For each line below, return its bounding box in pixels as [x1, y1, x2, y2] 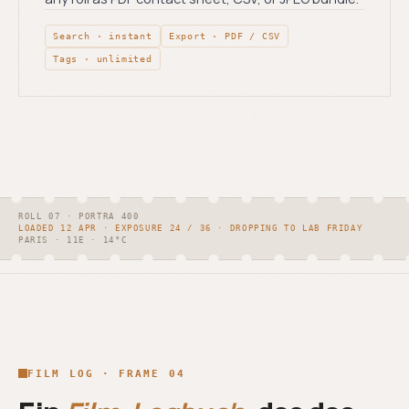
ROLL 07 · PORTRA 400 [18, 212, 140, 222]
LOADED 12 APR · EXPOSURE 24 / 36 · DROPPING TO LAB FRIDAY [18, 224, 363, 234]
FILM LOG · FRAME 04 [27, 367, 185, 379]
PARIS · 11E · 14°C [18, 236, 128, 246]
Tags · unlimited [53, 54, 152, 65]
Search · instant [53, 31, 152, 42]
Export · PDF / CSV [168, 31, 281, 42]
